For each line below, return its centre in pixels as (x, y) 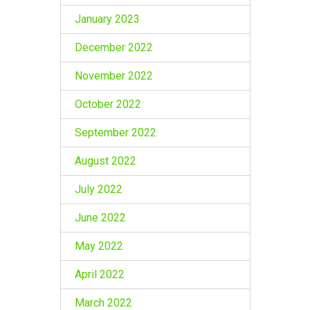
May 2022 (99, 246)
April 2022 (99, 274)
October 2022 (108, 104)
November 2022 (113, 75)
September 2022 (115, 132)
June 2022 (100, 217)
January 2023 (107, 19)
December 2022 (113, 47)
